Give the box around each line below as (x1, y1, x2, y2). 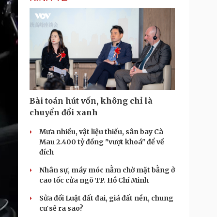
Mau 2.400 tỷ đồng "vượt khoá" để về (39, 138, 164, 146)
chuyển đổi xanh (30, 108, 98, 117)
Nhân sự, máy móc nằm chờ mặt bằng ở (39, 166, 175, 174)
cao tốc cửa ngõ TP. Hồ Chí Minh (39, 176, 149, 185)
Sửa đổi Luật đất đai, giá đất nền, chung (39, 194, 173, 202)
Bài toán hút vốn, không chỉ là (30, 96, 153, 106)
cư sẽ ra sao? (39, 204, 83, 213)
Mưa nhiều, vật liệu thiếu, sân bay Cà (39, 127, 163, 136)
